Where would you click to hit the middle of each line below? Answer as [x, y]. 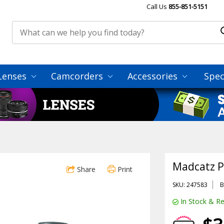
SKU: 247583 [190, 185]
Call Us [157, 6]
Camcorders [78, 76]
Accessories [154, 76]
